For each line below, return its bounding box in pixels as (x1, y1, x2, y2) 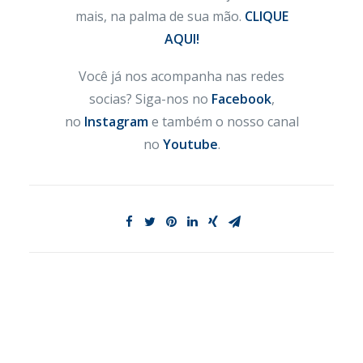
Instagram (83, 113, 148, 130)
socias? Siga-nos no (88, 90, 211, 108)
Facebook (211, 90, 271, 108)
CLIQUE (244, 7, 288, 25)
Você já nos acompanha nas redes (79, 67, 284, 85)
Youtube (162, 135, 218, 153)
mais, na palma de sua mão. (75, 7, 245, 25)
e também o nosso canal (147, 113, 299, 130)
